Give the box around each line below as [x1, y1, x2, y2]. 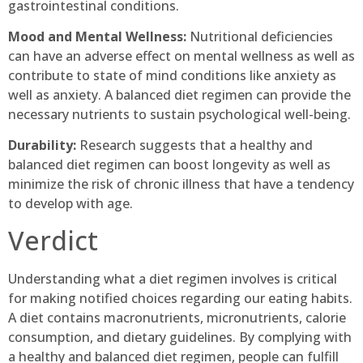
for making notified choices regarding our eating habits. [8, 288, 352, 307]
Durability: [8, 136, 76, 155]
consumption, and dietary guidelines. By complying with [8, 327, 352, 346]
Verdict [8, 222, 98, 258]
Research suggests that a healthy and [76, 136, 313, 155]
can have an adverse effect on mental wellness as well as [8, 47, 355, 65]
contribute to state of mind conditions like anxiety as [8, 66, 336, 84]
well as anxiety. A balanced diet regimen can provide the [8, 86, 351, 104]
